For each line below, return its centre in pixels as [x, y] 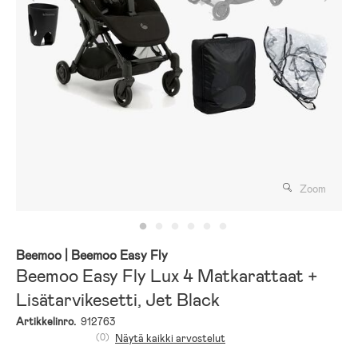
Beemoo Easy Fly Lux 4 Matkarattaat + [167, 276]
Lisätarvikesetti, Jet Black [118, 300]
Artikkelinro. [46, 321]
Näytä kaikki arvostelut [170, 338]
